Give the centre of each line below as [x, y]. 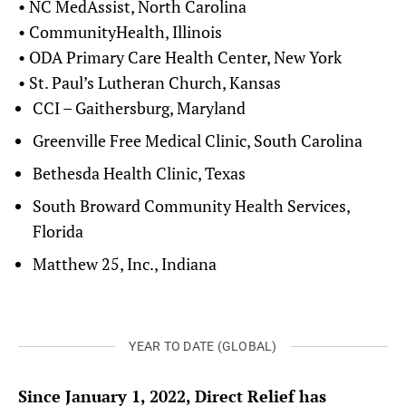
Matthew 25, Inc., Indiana [125, 264]
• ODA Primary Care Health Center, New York [180, 58]
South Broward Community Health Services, [191, 206]
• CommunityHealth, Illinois [120, 32]
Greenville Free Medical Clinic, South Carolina [198, 141]
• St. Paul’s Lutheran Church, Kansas [150, 83]
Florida [58, 232]
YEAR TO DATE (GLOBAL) [203, 347]
